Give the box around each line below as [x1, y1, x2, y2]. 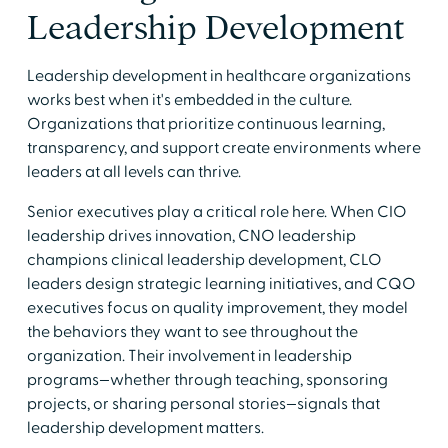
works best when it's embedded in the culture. [26, 89, 352, 110]
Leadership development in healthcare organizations [26, 65, 411, 86]
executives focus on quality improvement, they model [26, 297, 408, 318]
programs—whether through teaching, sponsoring [26, 369, 388, 390]
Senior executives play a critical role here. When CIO [26, 201, 407, 222]
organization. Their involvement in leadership [26, 345, 352, 366]
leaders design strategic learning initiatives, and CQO [26, 273, 416, 294]
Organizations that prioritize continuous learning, [26, 113, 385, 134]
